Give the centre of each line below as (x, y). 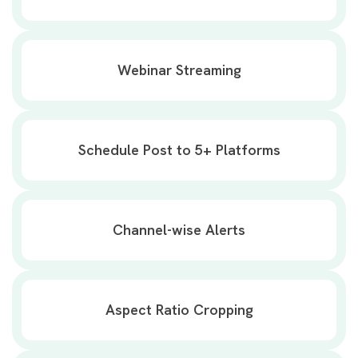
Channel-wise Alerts (179, 230)
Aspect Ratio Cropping (179, 310)
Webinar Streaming (179, 70)
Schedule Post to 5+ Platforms (179, 150)
